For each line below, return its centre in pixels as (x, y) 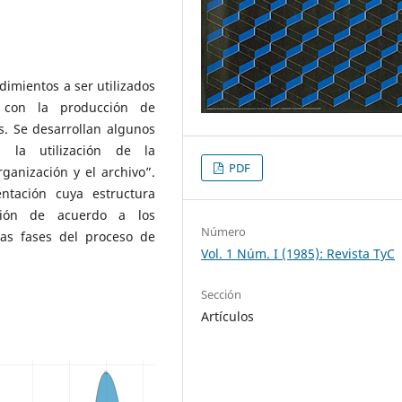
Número (224, 231)
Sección (222, 294)
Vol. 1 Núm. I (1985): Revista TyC (298, 253)
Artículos (228, 316)
